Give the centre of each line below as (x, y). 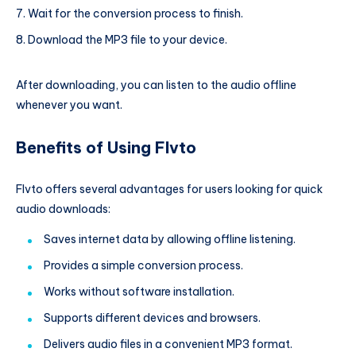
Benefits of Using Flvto (106, 148)
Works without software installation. (139, 291)
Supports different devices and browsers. (152, 317)
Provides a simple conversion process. (143, 265)
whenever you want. (69, 105)
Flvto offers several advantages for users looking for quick (169, 189)
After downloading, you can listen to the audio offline (156, 85)
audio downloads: (63, 209)
